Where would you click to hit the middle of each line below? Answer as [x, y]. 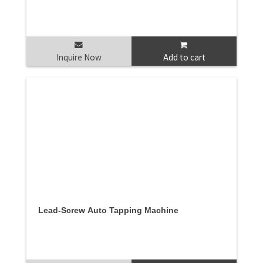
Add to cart [184, 57]
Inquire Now [79, 57]
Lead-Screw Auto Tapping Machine [108, 210]
